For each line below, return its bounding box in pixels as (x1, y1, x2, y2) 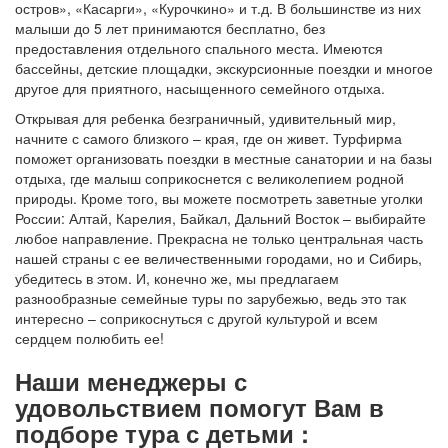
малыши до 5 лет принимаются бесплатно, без (15, 18, 325, 38)
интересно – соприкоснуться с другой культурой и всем (15, 308, 378, 328)
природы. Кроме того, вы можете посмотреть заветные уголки (15, 188, 423, 208)
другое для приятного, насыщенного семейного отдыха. (15, 78, 385, 98)
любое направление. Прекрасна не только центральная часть (15, 228, 423, 248)
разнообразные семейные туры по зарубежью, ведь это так (15, 288, 406, 308)
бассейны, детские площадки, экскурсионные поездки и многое (15, 58, 433, 78)
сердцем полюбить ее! (15, 328, 164, 348)
